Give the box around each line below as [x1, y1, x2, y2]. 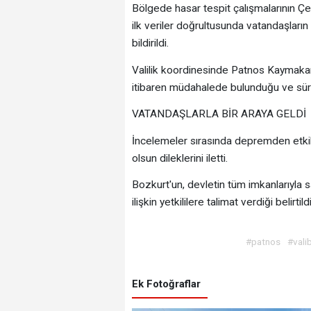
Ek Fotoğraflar [131, 278, 201, 291]
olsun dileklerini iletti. [131, 151, 228, 165]
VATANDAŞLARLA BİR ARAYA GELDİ [131, 108, 306, 121]
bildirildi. [131, 37, 169, 50]
